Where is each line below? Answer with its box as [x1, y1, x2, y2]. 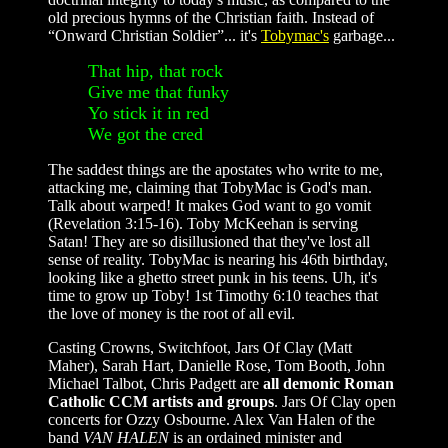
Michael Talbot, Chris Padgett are [48, 374, 263, 392]
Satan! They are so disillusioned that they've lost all [48, 232, 370, 250]
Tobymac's [261, 26, 329, 44]
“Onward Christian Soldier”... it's [48, 26, 261, 44]
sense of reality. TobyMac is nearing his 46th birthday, [48, 250, 388, 268]
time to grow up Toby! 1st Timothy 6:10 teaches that [48, 286, 378, 304]
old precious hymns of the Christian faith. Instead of [48, 8, 374, 26]
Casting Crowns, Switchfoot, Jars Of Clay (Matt [48, 338, 352, 356]
